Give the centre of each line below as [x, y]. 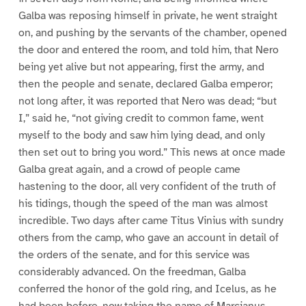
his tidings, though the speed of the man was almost [143, 203]
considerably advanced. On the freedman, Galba [132, 272]
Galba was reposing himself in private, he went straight [148, 15]
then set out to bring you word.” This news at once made [152, 152]
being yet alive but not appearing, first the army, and [141, 67]
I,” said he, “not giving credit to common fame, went [141, 118]
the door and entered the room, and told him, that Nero [148, 50]
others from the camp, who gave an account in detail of [148, 237]
